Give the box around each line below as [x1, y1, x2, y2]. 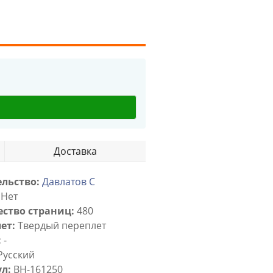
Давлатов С [42, 175, 96, 189]
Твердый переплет [15, 219, 107, 233]
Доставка [53, 144, 97, 158]
